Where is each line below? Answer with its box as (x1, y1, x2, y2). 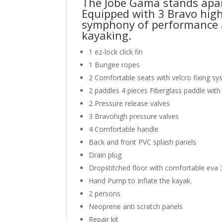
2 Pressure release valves (89, 98, 170, 108)
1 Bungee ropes (89, 59, 140, 69)
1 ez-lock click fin (89, 47, 143, 56)
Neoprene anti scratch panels (89, 201, 183, 211)
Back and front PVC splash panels (89, 137, 197, 147)
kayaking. (82, 27, 132, 43)
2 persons (89, 188, 121, 198)
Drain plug (89, 150, 122, 160)
